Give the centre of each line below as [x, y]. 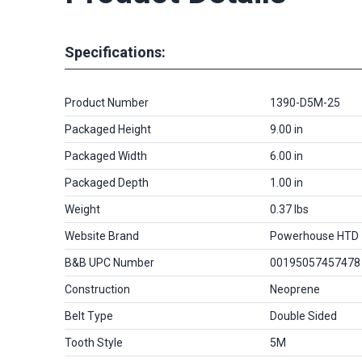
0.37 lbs [289, 209]
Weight [82, 209]
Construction [97, 289]
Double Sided [303, 316]
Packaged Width [106, 156]
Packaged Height [108, 129]
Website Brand [102, 236]
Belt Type [89, 316]
